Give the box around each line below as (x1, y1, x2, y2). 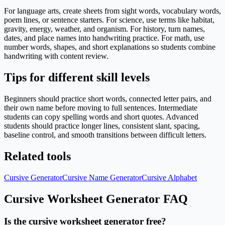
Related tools (4, 149, 71, 163)
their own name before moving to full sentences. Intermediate (4, 103, 197, 113)
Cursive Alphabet (142, 173, 197, 182)
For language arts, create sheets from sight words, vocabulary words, (4, 7, 221, 16)
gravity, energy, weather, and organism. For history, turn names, (4, 25, 205, 34)
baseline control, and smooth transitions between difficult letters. (4, 131, 206, 140)
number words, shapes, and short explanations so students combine (4, 43, 215, 52)
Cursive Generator (4, 173, 62, 182)
